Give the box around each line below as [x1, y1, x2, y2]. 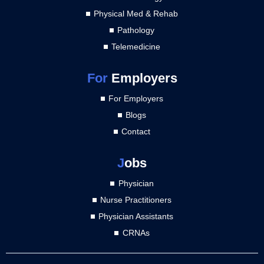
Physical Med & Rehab [94, 9, 179, 19]
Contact [121, 127, 151, 137]
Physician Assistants [98, 212, 174, 222]
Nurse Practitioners [100, 195, 172, 205]
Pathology [117, 25, 155, 35]
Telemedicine [111, 42, 161, 52]
